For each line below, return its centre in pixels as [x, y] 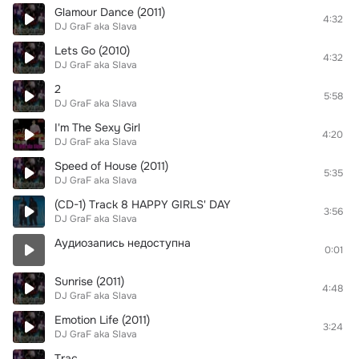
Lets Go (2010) [92, 50]
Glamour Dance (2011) [110, 12]
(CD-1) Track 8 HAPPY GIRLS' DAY [143, 204]
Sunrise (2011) [89, 281]
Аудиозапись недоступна [123, 243]
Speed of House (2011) [111, 166]
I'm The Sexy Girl [97, 127]
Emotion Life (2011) [102, 320]
